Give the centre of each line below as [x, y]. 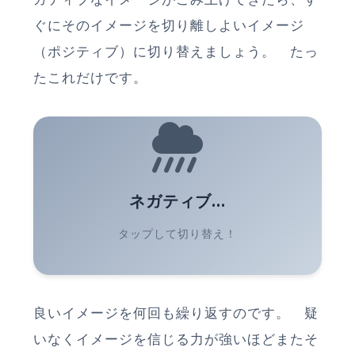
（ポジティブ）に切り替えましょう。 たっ [176, 52]
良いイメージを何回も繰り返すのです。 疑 [176, 313]
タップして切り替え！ [177, 233]
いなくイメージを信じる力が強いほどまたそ [176, 339]
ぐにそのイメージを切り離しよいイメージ [169, 25]
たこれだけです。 [91, 78]
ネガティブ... [177, 200]
